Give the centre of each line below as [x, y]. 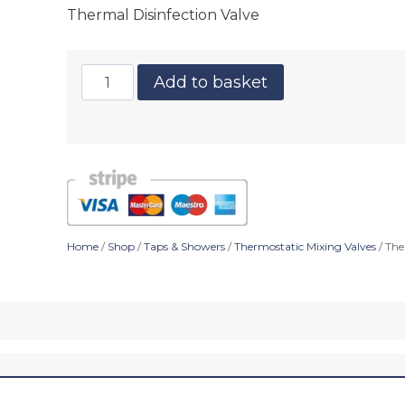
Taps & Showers [184, 247]
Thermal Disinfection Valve [163, 15]
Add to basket [211, 83]
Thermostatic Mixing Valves [305, 247]
